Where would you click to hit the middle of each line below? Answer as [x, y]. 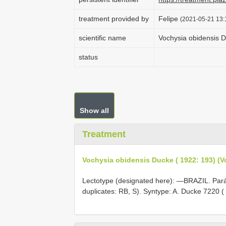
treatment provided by [114, 19]
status [88, 57]
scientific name [102, 38]
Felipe [169, 19]
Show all [94, 110]
